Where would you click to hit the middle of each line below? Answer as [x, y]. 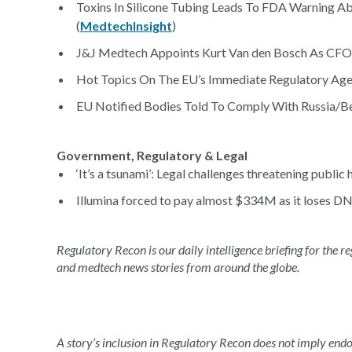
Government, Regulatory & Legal [152, 155]
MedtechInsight [126, 26]
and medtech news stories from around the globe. [178, 267]
